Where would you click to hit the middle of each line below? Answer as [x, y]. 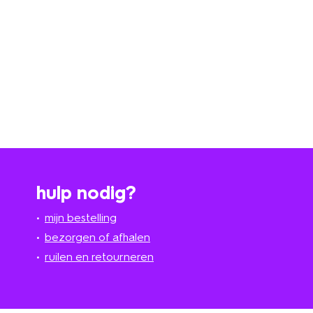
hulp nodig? [86, 192]
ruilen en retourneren [99, 256]
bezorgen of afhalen [97, 237]
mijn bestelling [81, 217]
